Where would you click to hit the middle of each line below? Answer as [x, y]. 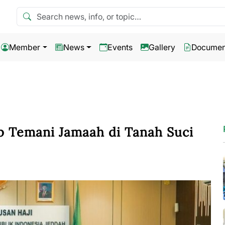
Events [120, 47]
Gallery [162, 47]
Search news [40, 13]
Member [25, 47]
